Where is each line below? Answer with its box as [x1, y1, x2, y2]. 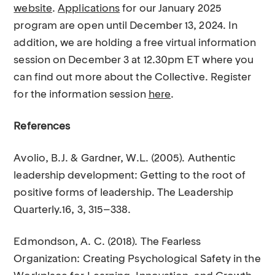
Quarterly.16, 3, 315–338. [14, 205, 131, 215]
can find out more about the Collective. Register [14, 72, 252, 83]
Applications [58, 4, 120, 14]
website [14, 4, 52, 14]
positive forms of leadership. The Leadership [14, 188, 234, 198]
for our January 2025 [120, 4, 222, 14]
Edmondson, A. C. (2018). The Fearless [14, 237, 201, 247]
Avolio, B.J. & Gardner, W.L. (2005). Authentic [14, 153, 236, 164]
